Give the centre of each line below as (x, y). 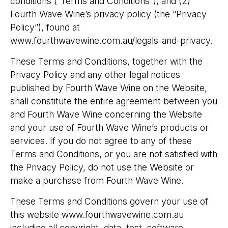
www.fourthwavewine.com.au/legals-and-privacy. (114, 40)
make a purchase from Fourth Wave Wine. (97, 180)
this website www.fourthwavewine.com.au (97, 215)
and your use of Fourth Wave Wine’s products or (109, 127)
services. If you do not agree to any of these (101, 141)
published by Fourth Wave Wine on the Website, (109, 88)
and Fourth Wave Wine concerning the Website (106, 114)
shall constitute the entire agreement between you (114, 101)
